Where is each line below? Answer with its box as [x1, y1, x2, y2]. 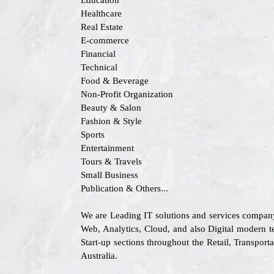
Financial [81, 49, 116, 59]
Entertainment [81, 143, 134, 153]
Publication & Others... [81, 183, 168, 193]
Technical [81, 62, 117, 72]
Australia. [81, 251, 117, 261]
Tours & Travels [81, 157, 142, 166]
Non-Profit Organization [81, 89, 173, 99]
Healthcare [81, 9, 122, 18]
